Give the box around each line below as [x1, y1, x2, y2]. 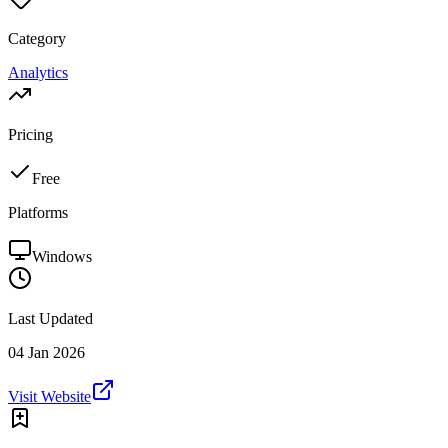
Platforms [8, 204, 68, 222]
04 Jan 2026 [8, 344, 85, 362]
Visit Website [8, 388, 91, 406]
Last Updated [8, 310, 93, 328]
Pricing [8, 126, 53, 144]
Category [8, 30, 66, 48]
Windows [32, 248, 92, 266]
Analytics [8, 64, 68, 82]
